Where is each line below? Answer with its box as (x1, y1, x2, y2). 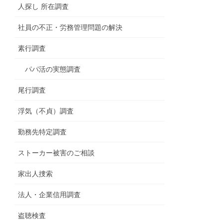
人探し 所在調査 (18, 2, 69, 11)
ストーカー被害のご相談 (18, 149, 95, 157)
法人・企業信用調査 (18, 191, 81, 199)
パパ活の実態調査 (25, 65, 81, 74)
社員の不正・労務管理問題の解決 (18, 23, 123, 32)
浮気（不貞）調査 (18, 107, 74, 115)
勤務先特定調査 (18, 128, 67, 136)
